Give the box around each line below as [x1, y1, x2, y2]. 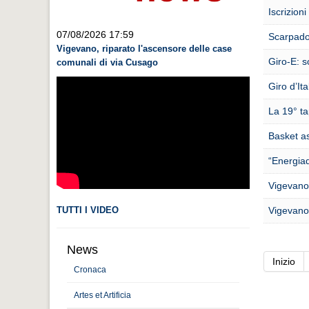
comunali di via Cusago [57, 57, 158, 68]
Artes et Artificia [74, 290, 131, 300]
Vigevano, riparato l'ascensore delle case [57, 43, 232, 54]
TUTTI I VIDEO [57, 204, 119, 215]
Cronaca [74, 264, 106, 275]
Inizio [272, 256, 295, 267]
